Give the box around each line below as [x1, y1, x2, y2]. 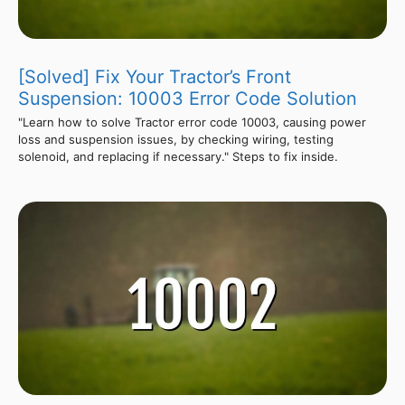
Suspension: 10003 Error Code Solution [18, 88, 357, 110]
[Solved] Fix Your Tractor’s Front [18, 66, 291, 89]
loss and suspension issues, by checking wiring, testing [18, 132, 334, 147]
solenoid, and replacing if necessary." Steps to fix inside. [18, 149, 338, 165]
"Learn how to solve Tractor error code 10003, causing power [18, 115, 366, 130]
